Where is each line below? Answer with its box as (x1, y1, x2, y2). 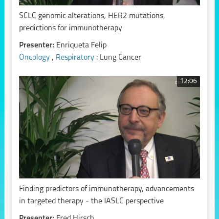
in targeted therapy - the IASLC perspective (19, 197, 164, 205)
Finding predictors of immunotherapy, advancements (19, 185, 194, 193)
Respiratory (55, 54, 96, 62)
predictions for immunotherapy (19, 24, 122, 33)
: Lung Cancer (96, 54, 141, 62)
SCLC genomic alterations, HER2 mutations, (19, 12, 165, 21)
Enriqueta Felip (56, 42, 107, 50)
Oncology (19, 54, 52, 62)
